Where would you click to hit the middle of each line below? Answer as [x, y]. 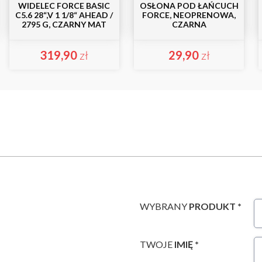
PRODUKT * [215, 206]
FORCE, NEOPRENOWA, [189, 15]
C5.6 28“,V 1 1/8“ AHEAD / [64, 15]
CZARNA [189, 24]
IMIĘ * [187, 244]
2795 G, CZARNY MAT [64, 24]
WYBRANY [164, 206]
